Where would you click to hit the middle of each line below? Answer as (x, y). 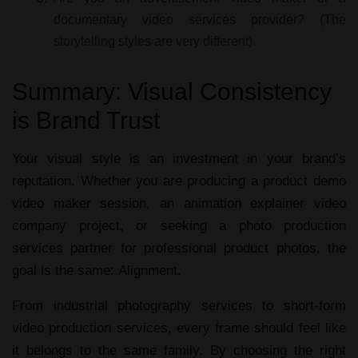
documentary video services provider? (179, 20)
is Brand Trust (86, 120)
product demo (305, 181)
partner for (103, 248)
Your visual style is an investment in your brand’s (179, 159)
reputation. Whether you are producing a (138, 181)
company (39, 226)
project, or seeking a (153, 226)
